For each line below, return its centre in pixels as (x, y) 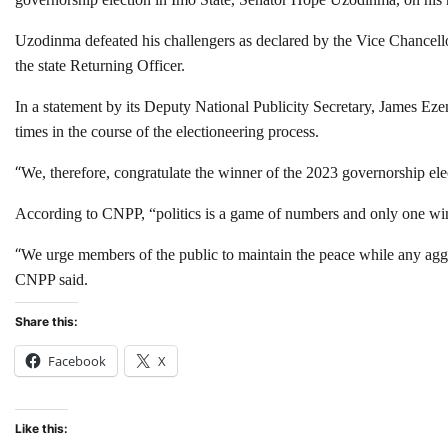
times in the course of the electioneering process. (167, 132)
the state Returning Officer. (100, 66)
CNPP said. (51, 280)
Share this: (46, 322)
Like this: (41, 429)
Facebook (77, 361)
